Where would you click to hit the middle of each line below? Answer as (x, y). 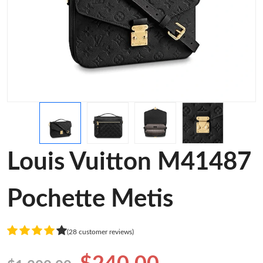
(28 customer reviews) (100, 232)
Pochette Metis (90, 199)
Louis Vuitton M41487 (129, 162)
